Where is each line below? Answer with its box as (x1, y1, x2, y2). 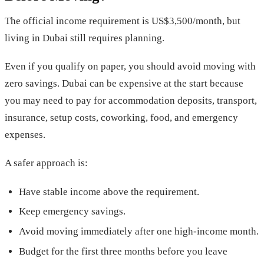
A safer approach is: (5, 157, 88, 169)
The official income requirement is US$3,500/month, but (5, 15, 240, 27)
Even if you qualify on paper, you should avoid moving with (5, 61, 256, 72)
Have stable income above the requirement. (19, 186, 199, 197)
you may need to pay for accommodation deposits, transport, (5, 95, 257, 107)
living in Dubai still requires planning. (5, 32, 164, 44)
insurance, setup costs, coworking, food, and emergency (5, 112, 238, 124)
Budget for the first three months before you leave (19, 245, 227, 257)
